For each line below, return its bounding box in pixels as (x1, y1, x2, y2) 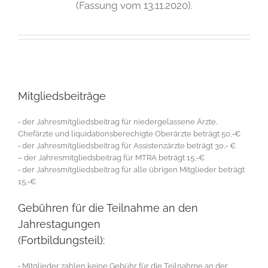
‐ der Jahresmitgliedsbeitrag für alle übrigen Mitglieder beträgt (18, 165, 245, 175)
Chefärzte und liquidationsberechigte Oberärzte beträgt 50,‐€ (18, 129, 240, 139)
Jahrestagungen (18, 218, 100, 231)
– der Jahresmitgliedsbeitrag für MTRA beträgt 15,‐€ (18, 153, 205, 163)
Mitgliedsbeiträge (18, 90, 106, 103)
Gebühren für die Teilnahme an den (18, 202, 198, 215)
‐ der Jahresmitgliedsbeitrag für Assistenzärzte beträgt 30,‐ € (18, 141, 236, 151)
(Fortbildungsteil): (18, 234, 105, 247)
